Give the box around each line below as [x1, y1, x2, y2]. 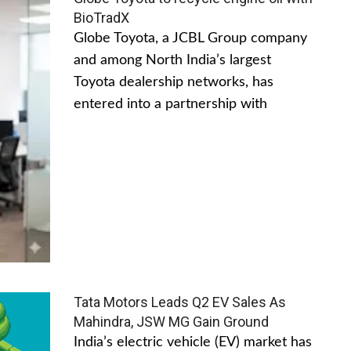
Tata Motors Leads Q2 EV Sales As [74, 293, 286, 310]
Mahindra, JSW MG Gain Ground [74, 313, 269, 330]
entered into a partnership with [74, 96, 267, 111]
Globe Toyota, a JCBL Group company [74, 31, 307, 45]
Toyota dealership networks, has [74, 74, 273, 89]
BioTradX [74, 9, 129, 26]
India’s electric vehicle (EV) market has [74, 335, 312, 349]
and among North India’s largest [74, 52, 271, 67]
